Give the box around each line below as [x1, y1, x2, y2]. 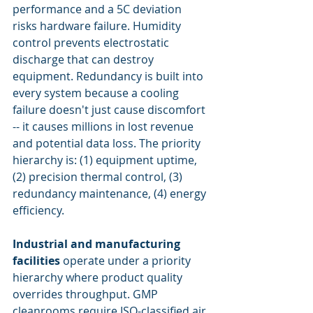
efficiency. [13, 203, 64, 218]
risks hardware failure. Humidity [13, 18, 184, 34]
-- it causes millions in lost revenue [13, 119, 196, 134]
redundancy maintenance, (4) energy [13, 186, 209, 201]
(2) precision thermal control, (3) [13, 169, 185, 184]
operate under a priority [60, 253, 194, 268]
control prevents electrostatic [13, 35, 172, 50]
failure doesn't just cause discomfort [13, 102, 208, 117]
